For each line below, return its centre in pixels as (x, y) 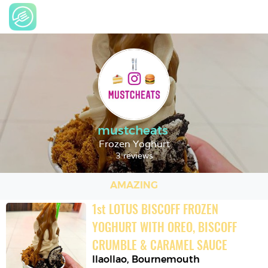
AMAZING (134, 185)
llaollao (110, 259)
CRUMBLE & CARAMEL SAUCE (160, 245)
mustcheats (133, 130)
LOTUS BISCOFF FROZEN (164, 209)
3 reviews (134, 156)
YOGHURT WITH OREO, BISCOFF (165, 227)
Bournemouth (166, 259)
